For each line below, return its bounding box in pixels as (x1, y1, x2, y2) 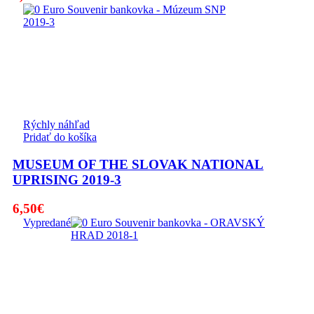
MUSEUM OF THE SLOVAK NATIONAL (13, 157, 264, 172)
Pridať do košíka (23, 131, 97, 144)
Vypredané (23, 216, 71, 228)
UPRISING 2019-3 (13, 172, 121, 188)
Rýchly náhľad (23, 118, 90, 131)
